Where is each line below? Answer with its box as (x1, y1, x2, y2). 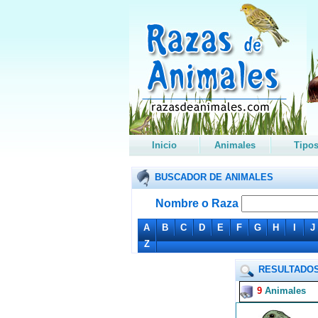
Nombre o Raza (155, 197, 238, 209)
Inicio (151, 140, 177, 150)
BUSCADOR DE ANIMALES (154, 172, 273, 183)
